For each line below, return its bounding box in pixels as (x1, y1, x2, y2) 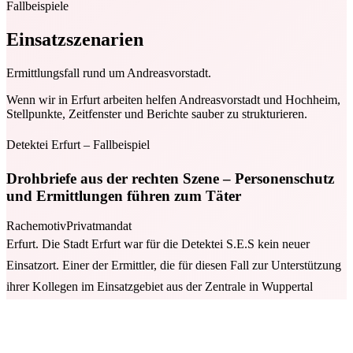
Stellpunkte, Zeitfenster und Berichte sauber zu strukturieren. (6, 106, 307, 121)
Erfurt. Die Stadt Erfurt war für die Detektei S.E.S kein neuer (6, 237, 310, 251)
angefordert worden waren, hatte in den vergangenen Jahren (6, 301, 304, 315)
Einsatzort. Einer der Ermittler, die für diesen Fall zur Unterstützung (6, 258, 341, 273)
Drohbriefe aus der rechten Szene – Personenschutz (6, 169, 334, 187)
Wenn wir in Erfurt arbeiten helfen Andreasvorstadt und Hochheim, (6, 92, 340, 106)
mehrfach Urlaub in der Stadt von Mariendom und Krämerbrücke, (6, 322, 333, 336)
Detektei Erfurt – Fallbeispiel (6, 137, 150, 151)
